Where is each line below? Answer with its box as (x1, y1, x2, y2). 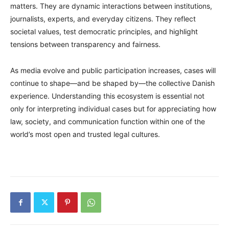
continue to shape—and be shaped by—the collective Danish (10, 79, 215, 88)
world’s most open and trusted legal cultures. (10, 130, 160, 139)
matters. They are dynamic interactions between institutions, (10, 2, 212, 11)
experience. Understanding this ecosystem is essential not (10, 91, 204, 101)
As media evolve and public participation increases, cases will (10, 66, 216, 75)
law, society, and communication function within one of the (10, 117, 205, 126)
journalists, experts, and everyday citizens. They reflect (10, 14, 196, 24)
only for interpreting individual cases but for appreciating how (10, 104, 216, 113)
